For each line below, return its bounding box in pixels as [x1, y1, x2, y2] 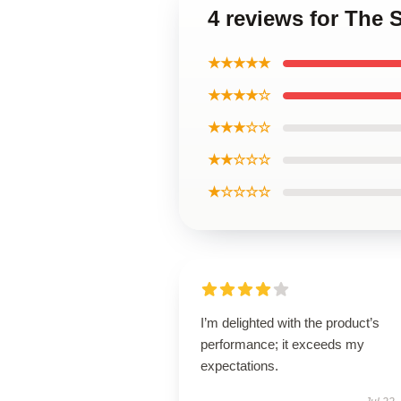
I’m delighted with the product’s [200, 315, 380, 330]
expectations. [200, 358, 278, 373]
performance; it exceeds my [200, 337, 364, 352]
